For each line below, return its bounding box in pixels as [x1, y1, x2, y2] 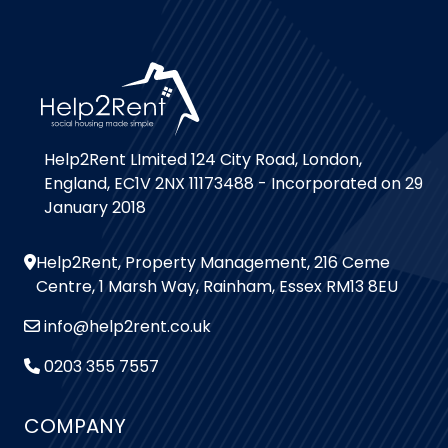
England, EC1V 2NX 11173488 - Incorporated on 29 [44, 172, 423, 195]
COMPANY [24, 412, 126, 440]
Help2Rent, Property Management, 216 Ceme [36, 251, 390, 274]
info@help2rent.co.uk [44, 315, 211, 338]
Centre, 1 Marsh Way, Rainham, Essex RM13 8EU [36, 275, 398, 298]
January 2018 [44, 196, 146, 219]
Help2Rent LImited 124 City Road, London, [44, 148, 362, 171]
